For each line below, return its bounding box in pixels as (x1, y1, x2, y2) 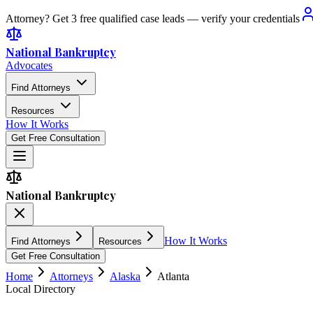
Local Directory (6, 283, 75, 295)
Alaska (110, 270, 140, 282)
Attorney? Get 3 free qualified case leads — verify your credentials (6, 13, 300, 24)
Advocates (6, 59, 52, 71)
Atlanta (157, 270, 189, 282)
